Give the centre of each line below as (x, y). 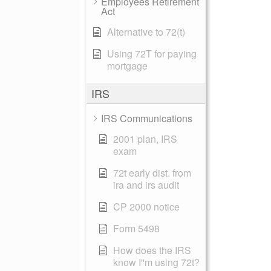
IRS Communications (147, 118)
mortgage (127, 66)
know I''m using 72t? (156, 262)
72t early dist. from (152, 173)
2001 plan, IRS (145, 139)
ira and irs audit (146, 185)
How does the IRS (152, 250)
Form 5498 (136, 228)
